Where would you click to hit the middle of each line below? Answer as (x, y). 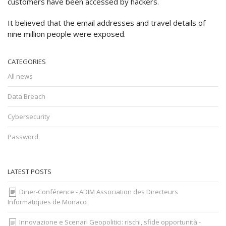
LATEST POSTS (30, 171)
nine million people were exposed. (67, 34)
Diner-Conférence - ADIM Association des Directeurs (98, 191)
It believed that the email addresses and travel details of (106, 22)
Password (23, 136)
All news (20, 76)
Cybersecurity (29, 116)
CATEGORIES (27, 61)
